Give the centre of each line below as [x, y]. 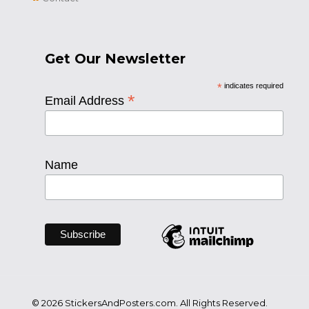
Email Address [86, 101]
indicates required [252, 86]
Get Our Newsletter [115, 59]
